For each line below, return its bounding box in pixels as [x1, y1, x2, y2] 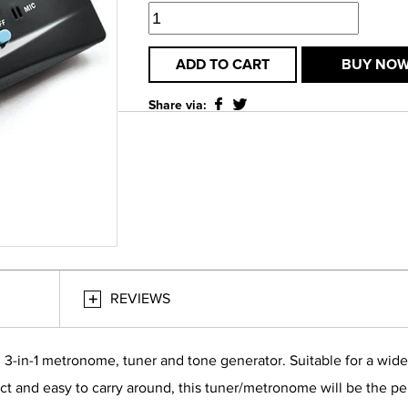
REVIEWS [110, 291, 170, 307]
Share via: [148, 99, 207, 112]
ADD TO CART [176, 57, 270, 72]
